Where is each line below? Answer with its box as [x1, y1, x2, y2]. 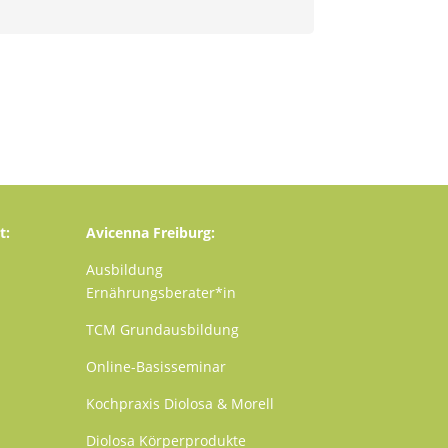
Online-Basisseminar [86, 357, 227, 377]
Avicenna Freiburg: [86, 223, 216, 243]
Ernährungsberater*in [86, 283, 237, 303]
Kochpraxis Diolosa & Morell [86, 394, 275, 414]
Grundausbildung [116, 320, 240, 340]
